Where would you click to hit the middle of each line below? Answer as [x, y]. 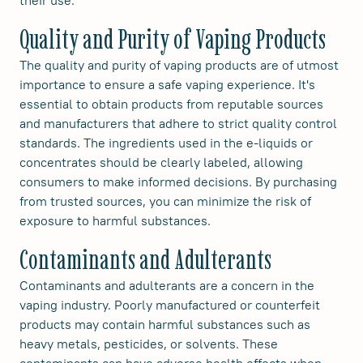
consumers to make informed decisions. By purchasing [178, 182]
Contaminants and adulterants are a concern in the [167, 286]
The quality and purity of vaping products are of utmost [179, 65]
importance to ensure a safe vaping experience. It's [167, 85]
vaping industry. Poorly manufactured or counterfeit [170, 305]
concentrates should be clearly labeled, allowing [161, 162]
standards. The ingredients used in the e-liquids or [166, 143]
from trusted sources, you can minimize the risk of [165, 201]
